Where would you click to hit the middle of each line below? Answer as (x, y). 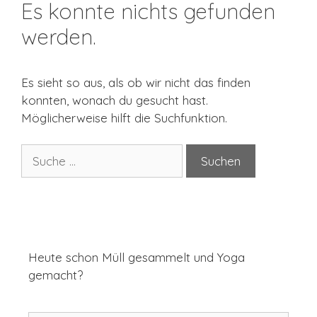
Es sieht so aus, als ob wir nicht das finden (136, 82)
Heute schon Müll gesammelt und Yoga (137, 258)
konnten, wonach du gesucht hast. (115, 100)
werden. (59, 36)
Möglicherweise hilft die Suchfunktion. (124, 117)
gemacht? (56, 275)
